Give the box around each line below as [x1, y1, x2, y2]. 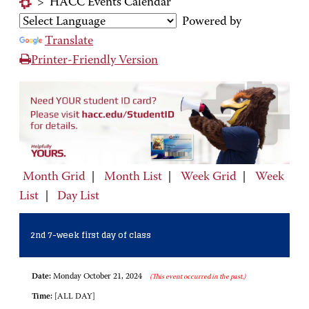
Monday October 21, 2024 [51, 272, 144, 281]
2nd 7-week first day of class [30, 228, 151, 243]
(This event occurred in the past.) [150, 274, 246, 281]
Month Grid [22, 170, 86, 183]
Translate [45, 35, 93, 48]
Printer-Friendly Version [31, 54, 158, 67]
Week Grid [180, 170, 237, 183]
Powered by [177, 16, 241, 28]
